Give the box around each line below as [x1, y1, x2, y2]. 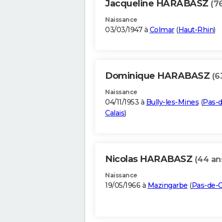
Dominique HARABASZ [105, 70, 212, 82]
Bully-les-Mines [146, 98, 199, 107]
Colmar [149, 25, 174, 35]
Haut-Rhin [178, 25, 214, 35]
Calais [105, 109, 124, 118]
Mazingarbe [147, 181, 188, 190]
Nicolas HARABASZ [105, 154, 195, 165]
